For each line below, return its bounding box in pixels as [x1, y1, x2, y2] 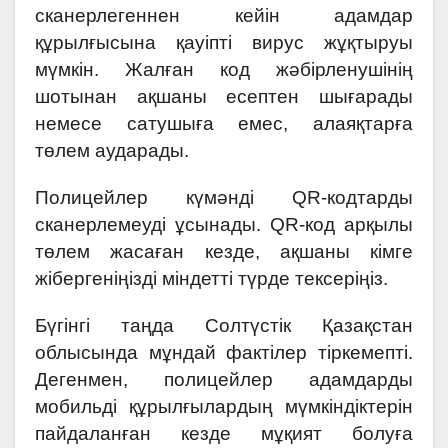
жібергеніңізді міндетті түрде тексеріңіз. [35, 267, 388, 289]
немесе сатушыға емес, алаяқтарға [35, 112, 413, 134]
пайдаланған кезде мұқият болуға [35, 422, 413, 444]
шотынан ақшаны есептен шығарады [35, 85, 413, 107]
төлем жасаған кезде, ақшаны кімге [35, 240, 413, 262]
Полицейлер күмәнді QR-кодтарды [35, 186, 413, 208]
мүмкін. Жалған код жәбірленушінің [35, 58, 413, 80]
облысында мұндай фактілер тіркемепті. [35, 341, 413, 363]
